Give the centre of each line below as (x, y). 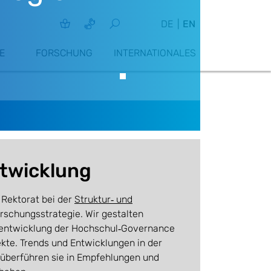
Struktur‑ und (103, 199)
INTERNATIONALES (155, 53)
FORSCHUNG (64, 53)
